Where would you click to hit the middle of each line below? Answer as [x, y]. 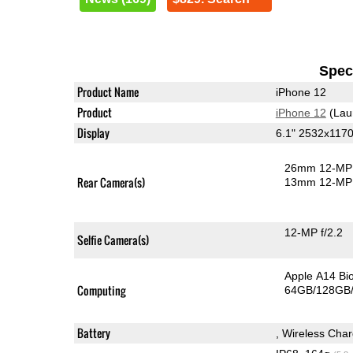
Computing [101, 290]
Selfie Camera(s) [113, 240]
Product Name [108, 91]
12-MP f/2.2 [314, 232]
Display [93, 132]
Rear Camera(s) [111, 182]
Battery [93, 333]
